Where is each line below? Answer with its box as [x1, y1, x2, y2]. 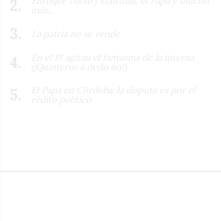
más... [31, 4, 53, 16]
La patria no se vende [32, 28, 120, 39]
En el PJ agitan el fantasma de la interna [31, 51, 194, 63]
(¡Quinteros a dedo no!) [31, 61, 126, 73]
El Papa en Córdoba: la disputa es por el [31, 84, 195, 96]
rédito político [31, 94, 91, 106]
